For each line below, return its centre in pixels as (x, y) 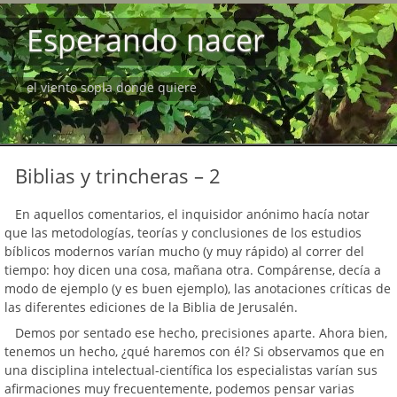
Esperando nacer (146, 40)
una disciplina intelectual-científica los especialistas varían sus (191, 370)
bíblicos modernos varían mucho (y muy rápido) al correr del (184, 251)
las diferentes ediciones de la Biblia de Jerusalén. (151, 307)
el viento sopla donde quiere (112, 87)
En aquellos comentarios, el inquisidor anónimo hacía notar (192, 214)
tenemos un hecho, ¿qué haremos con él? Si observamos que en (195, 351)
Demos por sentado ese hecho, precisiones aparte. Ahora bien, (201, 333)
